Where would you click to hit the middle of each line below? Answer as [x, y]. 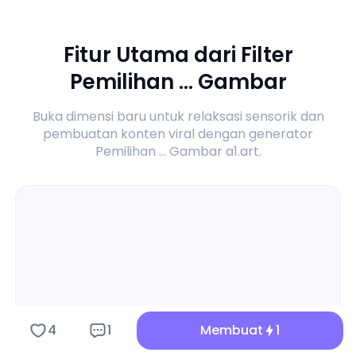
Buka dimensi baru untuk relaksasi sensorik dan [178, 117]
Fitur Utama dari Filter [178, 55]
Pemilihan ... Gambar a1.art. [178, 152]
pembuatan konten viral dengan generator [178, 134]
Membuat [232, 330]
